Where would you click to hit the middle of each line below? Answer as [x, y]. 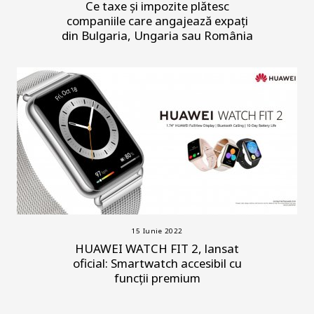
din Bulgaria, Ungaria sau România [157, 35]
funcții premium [157, 278]
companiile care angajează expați [157, 20]
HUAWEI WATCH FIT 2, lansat [157, 249]
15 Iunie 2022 [157, 231]
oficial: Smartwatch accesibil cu [157, 264]
